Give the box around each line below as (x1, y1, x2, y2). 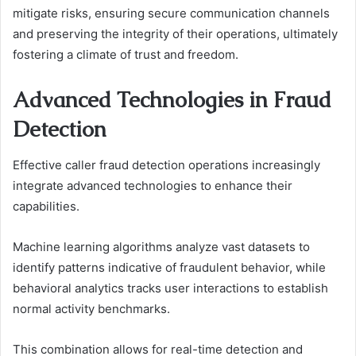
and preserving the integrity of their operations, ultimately (13, 26, 338, 42)
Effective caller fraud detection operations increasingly (13, 157, 320, 172)
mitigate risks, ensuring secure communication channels (13, 6, 330, 21)
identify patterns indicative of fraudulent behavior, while (13, 259, 326, 275)
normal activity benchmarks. (13, 300, 170, 316)
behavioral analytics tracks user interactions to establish (13, 280, 328, 296)
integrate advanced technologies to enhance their (13, 177, 292, 193)
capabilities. (13, 198, 79, 214)
